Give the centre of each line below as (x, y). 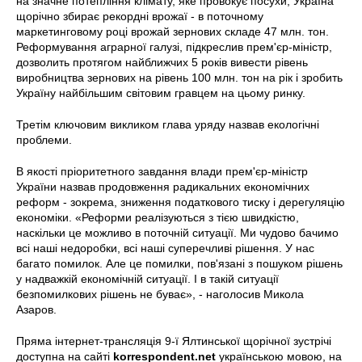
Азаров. (36, 309)
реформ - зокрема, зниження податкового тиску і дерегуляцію (181, 202)
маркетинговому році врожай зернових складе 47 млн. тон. (173, 31)
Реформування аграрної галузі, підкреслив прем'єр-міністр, (174, 46)
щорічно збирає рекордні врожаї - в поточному (140, 16)
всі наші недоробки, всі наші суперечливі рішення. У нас (165, 248)
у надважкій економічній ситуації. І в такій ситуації (147, 278)
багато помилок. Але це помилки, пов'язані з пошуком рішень (179, 263)
